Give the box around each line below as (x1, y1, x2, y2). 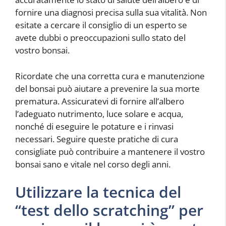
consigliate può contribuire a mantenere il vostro (15, 145, 205, 157)
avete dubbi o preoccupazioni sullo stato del (15, 32, 186, 44)
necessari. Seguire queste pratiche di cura (15, 133, 178, 145)
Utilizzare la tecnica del (15, 182, 181, 203)
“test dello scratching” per (15, 200, 203, 221)
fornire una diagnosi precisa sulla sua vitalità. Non (15, 7, 207, 19)
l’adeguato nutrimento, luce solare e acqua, (15, 107, 183, 120)
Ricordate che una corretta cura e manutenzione (15, 70, 205, 82)
